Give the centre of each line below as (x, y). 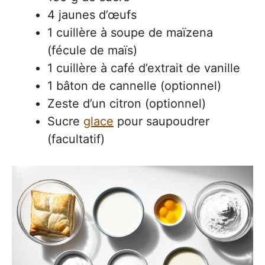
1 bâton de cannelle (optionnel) (134, 86)
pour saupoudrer (161, 121)
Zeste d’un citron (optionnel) (127, 104)
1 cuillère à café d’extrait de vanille (144, 68)
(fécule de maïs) (92, 50)
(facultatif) (76, 139)
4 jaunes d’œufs (92, 15)
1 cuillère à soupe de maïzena (130, 33)
